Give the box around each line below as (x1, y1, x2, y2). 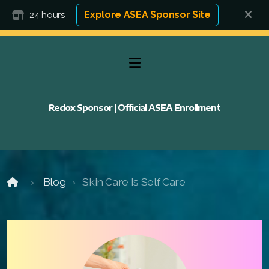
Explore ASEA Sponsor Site (84, 9, 211, 20)
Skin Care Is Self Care (82, 175, 186, 188)
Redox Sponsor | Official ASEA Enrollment (49, 103, 220, 113)
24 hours (29, 10, 65, 20)
